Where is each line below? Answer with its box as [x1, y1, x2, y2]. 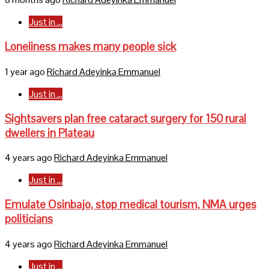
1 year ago [5, 65, 47, 78]
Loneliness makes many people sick [5, 40, 176, 54]
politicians [5, 212, 53, 226]
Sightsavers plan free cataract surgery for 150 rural [5, 111, 246, 125]
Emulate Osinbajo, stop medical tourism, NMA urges [5, 198, 256, 212]
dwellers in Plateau [5, 125, 94, 140]
